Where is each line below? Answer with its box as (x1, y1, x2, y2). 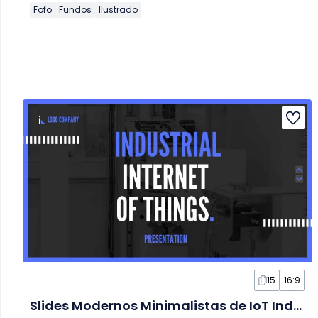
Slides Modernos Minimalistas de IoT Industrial (293, 297, 302, 315)
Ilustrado (99, 4, 138, 16)
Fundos (59, 4, 92, 16)
